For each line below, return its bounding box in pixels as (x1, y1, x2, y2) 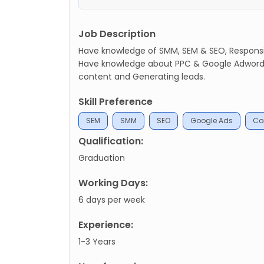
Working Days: (78, 176, 148, 190)
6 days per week (78, 193, 145, 206)
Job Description (78, 27, 156, 41)
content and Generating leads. (78, 70, 205, 82)
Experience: (78, 217, 133, 232)
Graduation (78, 151, 125, 164)
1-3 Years (78, 235, 115, 247)
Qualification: (78, 134, 143, 148)
